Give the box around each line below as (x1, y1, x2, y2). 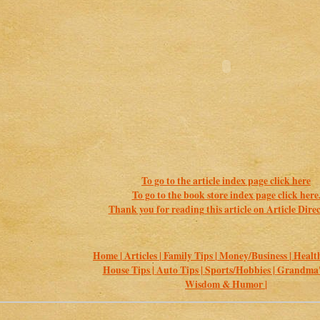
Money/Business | (219, 248, 294, 263)
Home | (93, 248, 124, 263)
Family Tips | (164, 248, 219, 263)
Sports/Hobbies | (204, 262, 277, 277)
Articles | (124, 248, 164, 263)
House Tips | (102, 262, 156, 277)
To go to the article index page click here (141, 173, 311, 188)
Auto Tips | (156, 262, 205, 277)
